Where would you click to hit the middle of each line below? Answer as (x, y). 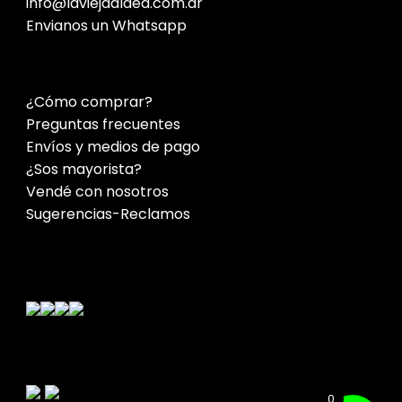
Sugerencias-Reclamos (108, 214)
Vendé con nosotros (97, 192)
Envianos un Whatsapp (106, 26)
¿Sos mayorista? (84, 170)
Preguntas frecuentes (103, 125)
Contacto (60, 237)
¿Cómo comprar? (89, 102)
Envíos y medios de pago (113, 147)
